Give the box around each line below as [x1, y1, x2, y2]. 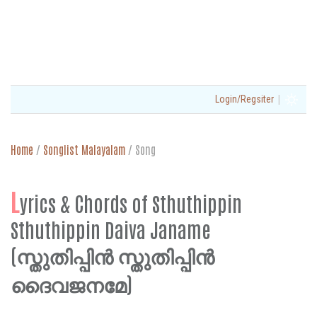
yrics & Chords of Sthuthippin [20, 190, 242, 216]
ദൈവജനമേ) [11, 270, 132, 296]
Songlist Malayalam [43, 142, 125, 156]
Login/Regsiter [215, 93, 274, 105]
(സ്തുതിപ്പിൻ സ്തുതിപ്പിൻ [11, 242, 214, 267]
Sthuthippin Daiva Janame [11, 217, 211, 242]
